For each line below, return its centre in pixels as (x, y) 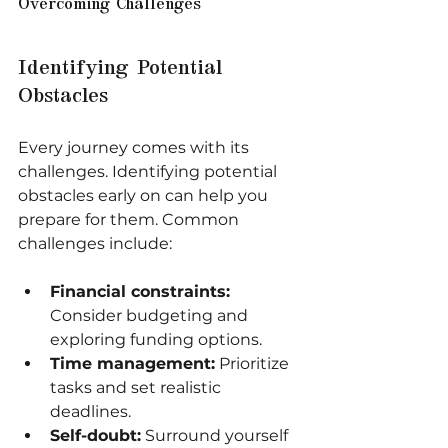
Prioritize (254, 363)
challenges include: (95, 243)
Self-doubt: (95, 435)
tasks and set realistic (137, 387)
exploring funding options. (156, 339)
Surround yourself (216, 435)
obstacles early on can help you (145, 195)
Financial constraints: (140, 291)
